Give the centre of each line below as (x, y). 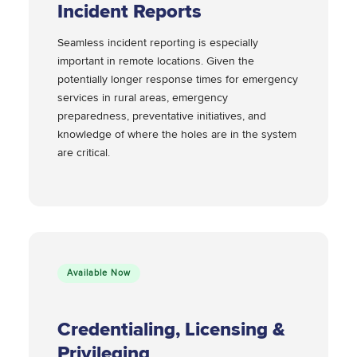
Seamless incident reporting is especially (158, 43)
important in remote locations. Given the (156, 61)
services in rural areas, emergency (143, 98)
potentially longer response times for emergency (178, 80)
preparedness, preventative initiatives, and (162, 116)
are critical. (85, 153)
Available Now (99, 273)
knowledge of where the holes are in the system (177, 135)
